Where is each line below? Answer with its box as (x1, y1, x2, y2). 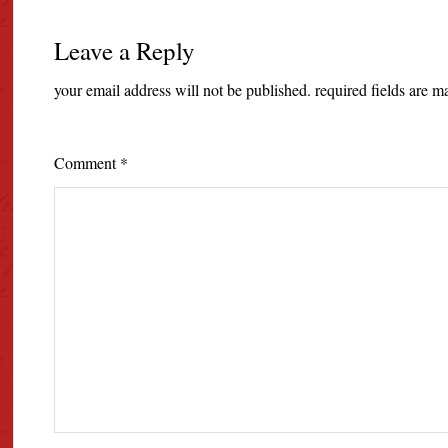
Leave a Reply (54, 34, 196, 68)
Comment (54, 152, 121, 174)
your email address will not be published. (54, 79, 312, 101)
